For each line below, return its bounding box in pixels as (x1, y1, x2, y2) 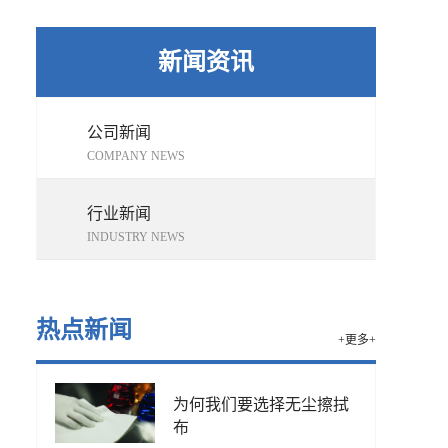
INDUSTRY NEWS (87, 230, 185, 244)
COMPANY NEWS (87, 149, 185, 163)
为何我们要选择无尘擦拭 (173, 396, 349, 413)
